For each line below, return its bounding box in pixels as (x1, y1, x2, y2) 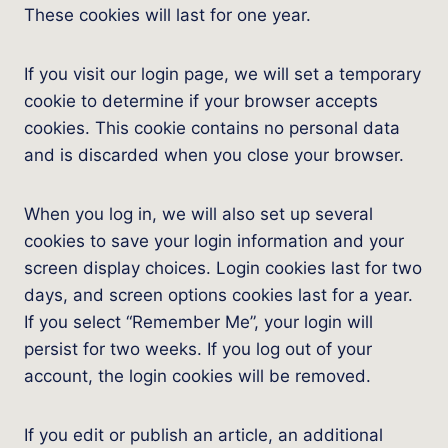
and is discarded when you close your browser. (24, 145, 404, 165)
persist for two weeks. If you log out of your (24, 339, 372, 359)
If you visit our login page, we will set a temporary (24, 64, 421, 84)
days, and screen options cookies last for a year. (24, 285, 413, 305)
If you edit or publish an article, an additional (24, 425, 383, 445)
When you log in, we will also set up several (24, 204, 373, 224)
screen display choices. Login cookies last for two (24, 258, 422, 278)
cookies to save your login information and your (24, 231, 404, 251)
